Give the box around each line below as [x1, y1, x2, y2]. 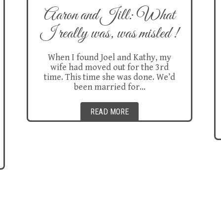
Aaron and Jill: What [44, 5, 175, 26]
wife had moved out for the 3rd [50, 62, 169, 73]
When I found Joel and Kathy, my [48, 52, 171, 63]
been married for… [74, 82, 146, 92]
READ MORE [90, 107, 129, 116]
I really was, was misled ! [40, 23, 179, 44]
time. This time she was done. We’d [44, 72, 175, 82]
